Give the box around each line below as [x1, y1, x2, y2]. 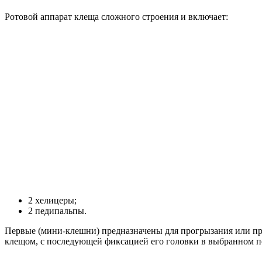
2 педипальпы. [28, 205, 87, 216]
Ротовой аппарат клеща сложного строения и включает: [5, 11, 228, 22]
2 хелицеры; [28, 195, 77, 205]
